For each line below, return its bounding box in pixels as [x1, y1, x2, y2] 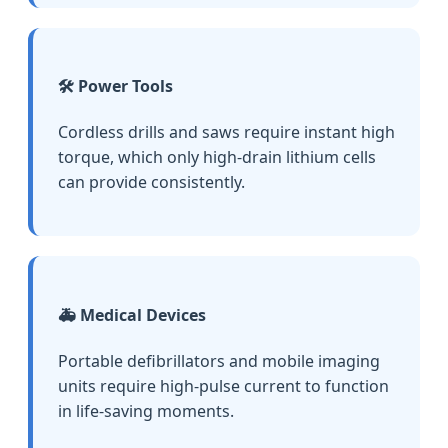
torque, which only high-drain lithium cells [58, 146, 376, 169]
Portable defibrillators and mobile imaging [58, 349, 380, 372]
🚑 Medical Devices [58, 303, 206, 326]
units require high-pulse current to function [58, 374, 389, 397]
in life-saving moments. [58, 399, 234, 422]
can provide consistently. [58, 171, 245, 194]
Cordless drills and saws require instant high [58, 121, 395, 144]
